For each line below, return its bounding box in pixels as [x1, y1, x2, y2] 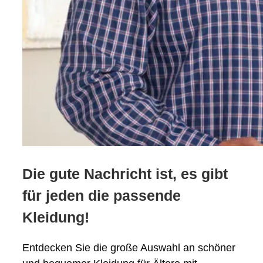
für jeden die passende [22, 187, 181, 204]
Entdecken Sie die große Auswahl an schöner [22, 242, 235, 254]
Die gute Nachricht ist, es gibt [22, 165, 228, 182]
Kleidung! [22, 208, 89, 225]
